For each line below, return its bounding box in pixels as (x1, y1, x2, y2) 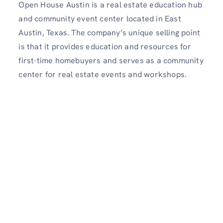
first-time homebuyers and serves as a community (18, 55, 204, 66)
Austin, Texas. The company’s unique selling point (18, 27, 201, 38)
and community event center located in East (18, 13, 181, 24)
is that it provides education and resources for (18, 41, 191, 52)
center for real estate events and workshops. (18, 69, 187, 80)
